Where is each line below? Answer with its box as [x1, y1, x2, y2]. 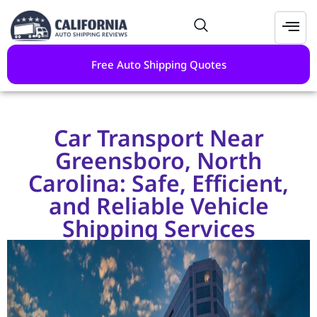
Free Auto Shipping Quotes [91, 57, 226, 72]
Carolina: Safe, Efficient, [28, 168, 289, 199]
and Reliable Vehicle [48, 190, 269, 221]
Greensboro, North [55, 145, 262, 176]
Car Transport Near [53, 122, 264, 154]
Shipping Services [62, 213, 255, 244]
